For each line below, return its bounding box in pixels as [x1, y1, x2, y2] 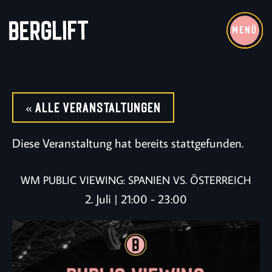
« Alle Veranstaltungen [25, 100, 161, 115]
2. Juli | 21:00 [85, 191, 148, 206]
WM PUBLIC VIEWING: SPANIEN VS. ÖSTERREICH [21, 173, 251, 187]
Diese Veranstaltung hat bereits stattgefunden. [12, 135, 243, 151]
